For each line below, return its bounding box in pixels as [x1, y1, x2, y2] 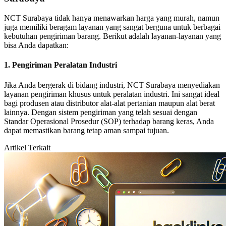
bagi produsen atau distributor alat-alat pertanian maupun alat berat [4, 98, 215, 107]
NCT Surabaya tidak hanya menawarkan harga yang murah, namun [4, 14, 219, 23]
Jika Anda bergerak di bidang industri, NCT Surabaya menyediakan [4, 80, 220, 89]
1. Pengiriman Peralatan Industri [4, 61, 117, 70]
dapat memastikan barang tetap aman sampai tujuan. [4, 126, 169, 135]
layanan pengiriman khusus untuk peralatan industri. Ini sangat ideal [4, 89, 219, 98]
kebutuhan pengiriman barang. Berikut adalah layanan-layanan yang [4, 32, 221, 41]
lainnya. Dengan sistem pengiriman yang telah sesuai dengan [4, 107, 197, 117]
